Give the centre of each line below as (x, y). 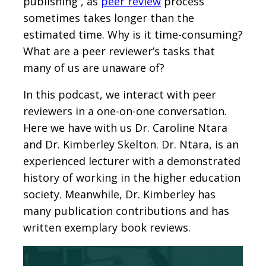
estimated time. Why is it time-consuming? (133, 34)
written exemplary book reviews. (107, 227)
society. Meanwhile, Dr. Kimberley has (119, 194)
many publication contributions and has (126, 210)
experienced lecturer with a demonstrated (132, 161)
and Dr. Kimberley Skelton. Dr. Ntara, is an (131, 144)
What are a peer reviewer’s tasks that (119, 51)
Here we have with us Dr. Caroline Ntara (125, 127)
